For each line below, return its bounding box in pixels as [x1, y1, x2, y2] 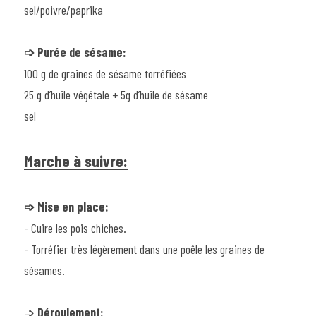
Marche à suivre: [24, 150, 128, 171]
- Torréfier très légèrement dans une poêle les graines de [24, 241, 265, 257]
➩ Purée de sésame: [24, 44, 126, 60]
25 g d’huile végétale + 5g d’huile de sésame [24, 86, 208, 102]
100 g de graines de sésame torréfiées [24, 65, 186, 81]
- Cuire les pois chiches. [24, 219, 126, 236]
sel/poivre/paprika [24, 1, 103, 18]
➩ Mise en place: [24, 198, 109, 214]
